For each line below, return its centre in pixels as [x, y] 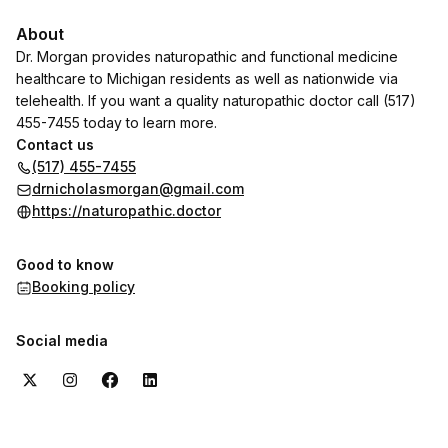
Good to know [65, 264]
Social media [62, 340]
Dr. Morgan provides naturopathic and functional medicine [207, 56]
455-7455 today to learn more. [116, 122]
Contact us [55, 144]
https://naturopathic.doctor [126, 210]
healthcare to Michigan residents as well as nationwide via [207, 78]
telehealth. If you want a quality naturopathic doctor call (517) [216, 100]
